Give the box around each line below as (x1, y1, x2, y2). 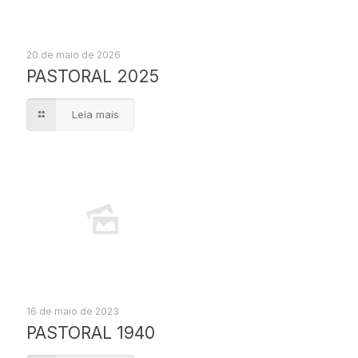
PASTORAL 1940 (26, 323, 155, 343)
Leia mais (72, 108, 119, 121)
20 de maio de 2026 (26, 49, 121, 61)
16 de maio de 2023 (26, 305, 119, 317)
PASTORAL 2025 (26, 66, 159, 86)
